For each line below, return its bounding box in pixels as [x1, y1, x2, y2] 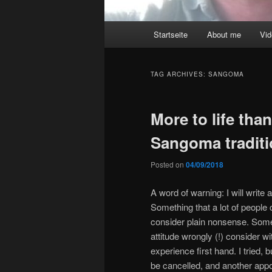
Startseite [154, 29, 188, 41]
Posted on [151, 159, 186, 170]
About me [206, 29, 241, 41]
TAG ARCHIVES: [151, 70, 208, 79]
